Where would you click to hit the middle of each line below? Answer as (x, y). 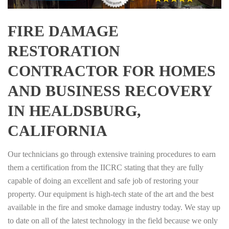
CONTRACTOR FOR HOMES (112, 71)
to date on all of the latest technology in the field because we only (113, 221)
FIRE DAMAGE (63, 31)
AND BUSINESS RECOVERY (110, 91)
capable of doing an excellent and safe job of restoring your (103, 181)
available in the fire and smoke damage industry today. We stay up (114, 208)
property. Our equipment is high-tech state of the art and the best (111, 194)
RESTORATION (64, 51)
